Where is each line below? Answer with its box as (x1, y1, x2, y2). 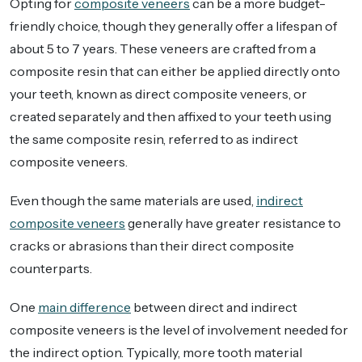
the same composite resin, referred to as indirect (10, 131, 298, 148)
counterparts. (10, 260, 92, 277)
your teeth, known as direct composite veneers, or (10, 86, 307, 103)
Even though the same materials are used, (10, 192, 256, 209)
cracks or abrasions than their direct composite (10, 238, 294, 255)
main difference (38, 299, 131, 316)
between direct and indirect (131, 299, 297, 316)
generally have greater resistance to (125, 215, 341, 232)
